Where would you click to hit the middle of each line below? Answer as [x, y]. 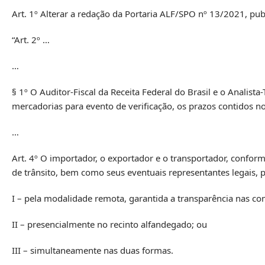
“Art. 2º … [31, 39]
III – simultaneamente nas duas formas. [93, 250]
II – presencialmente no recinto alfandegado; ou [109, 224]
